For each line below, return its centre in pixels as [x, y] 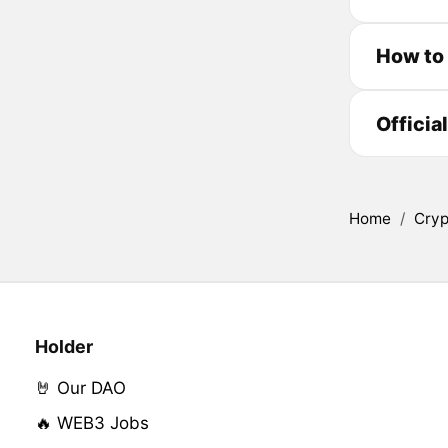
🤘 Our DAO [80, 387]
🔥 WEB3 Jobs [91, 422]
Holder [63, 346]
